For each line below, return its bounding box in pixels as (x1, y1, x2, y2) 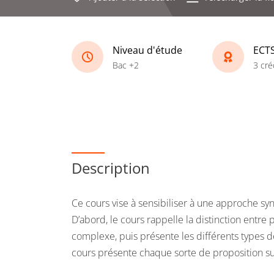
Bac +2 (113, 59, 139, 71)
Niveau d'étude (113, 43, 182, 57)
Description (72, 158, 150, 178)
